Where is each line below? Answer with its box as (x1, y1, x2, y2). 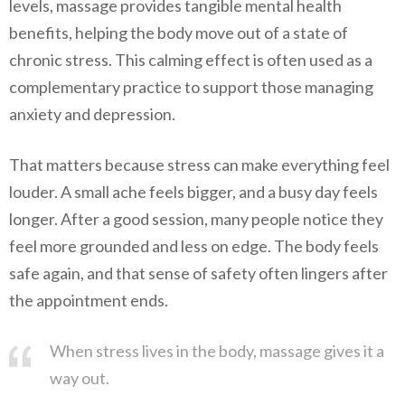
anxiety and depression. (9, 104, 175, 125)
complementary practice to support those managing (9, 77, 373, 98)
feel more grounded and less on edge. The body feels (9, 236, 379, 257)
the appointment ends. (9, 290, 168, 311)
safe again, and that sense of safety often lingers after (9, 263, 388, 284)
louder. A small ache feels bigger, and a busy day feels (9, 182, 378, 202)
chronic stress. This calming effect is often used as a (9, 50, 372, 71)
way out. (50, 368, 109, 389)
